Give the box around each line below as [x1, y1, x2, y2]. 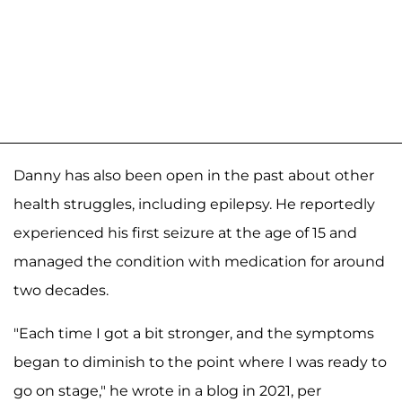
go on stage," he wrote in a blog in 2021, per [13, 382, 321, 400]
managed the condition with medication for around [13, 253, 385, 271]
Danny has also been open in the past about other [13, 167, 374, 185]
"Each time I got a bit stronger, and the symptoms [13, 325, 374, 343]
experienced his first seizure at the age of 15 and [13, 224, 357, 242]
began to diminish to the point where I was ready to [13, 354, 387, 371]
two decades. [13, 282, 109, 300]
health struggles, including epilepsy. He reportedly [13, 196, 375, 214]
